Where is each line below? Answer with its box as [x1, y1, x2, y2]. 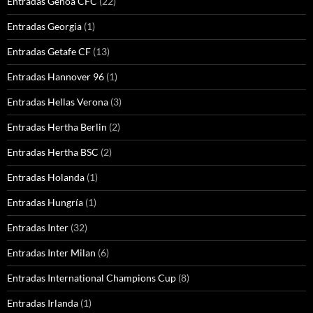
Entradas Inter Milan [7, 247, 96, 259]
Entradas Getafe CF [7, 45, 91, 58]
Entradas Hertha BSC [7, 146, 99, 159]
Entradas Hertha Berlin [7, 121, 107, 133]
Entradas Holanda [7, 171, 85, 184]
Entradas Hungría [7, 196, 83, 209]
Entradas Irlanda [7, 297, 78, 310]
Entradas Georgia [7, 20, 82, 33]
